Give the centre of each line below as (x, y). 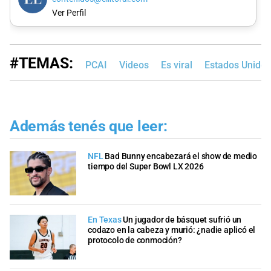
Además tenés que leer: (89, 126)
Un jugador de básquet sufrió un (182, 220)
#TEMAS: (41, 64)
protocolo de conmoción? (135, 241)
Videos (134, 65)
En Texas (105, 220)
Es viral (177, 65)
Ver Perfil (69, 13)
